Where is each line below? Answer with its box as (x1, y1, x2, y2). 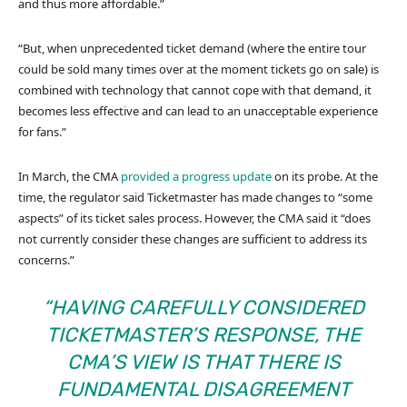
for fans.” (18, 123, 66, 140)
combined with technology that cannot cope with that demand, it (18, 81, 372, 98)
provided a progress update (121, 167, 272, 184)
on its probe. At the (272, 167, 378, 184)
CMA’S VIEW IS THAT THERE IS (66, 349, 341, 374)
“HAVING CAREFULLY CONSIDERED (43, 294, 364, 320)
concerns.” (18, 251, 74, 268)
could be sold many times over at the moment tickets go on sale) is (18, 60, 379, 77)
